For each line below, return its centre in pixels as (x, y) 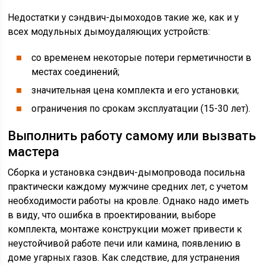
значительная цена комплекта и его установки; (135, 90)
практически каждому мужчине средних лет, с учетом (128, 187)
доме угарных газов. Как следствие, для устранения (124, 258)
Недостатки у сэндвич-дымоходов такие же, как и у (124, 17)
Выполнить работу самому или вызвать (132, 136)
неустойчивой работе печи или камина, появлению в (125, 243)
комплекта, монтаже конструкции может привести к (125, 229)
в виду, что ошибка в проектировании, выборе (112, 215)
